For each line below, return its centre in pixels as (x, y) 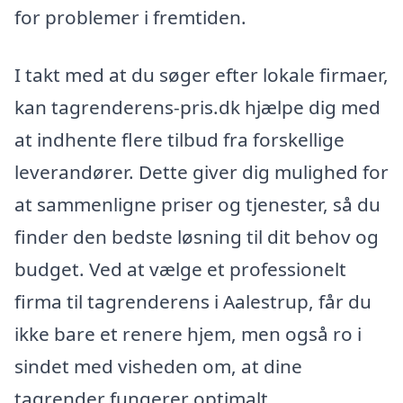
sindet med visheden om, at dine (158, 367)
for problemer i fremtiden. (130, 18)
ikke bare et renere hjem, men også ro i (188, 334)
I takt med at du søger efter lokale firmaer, (201, 75)
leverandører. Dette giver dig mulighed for (201, 172)
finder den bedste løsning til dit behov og (197, 237)
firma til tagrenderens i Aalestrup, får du (193, 302)
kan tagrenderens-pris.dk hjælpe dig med (197, 107)
